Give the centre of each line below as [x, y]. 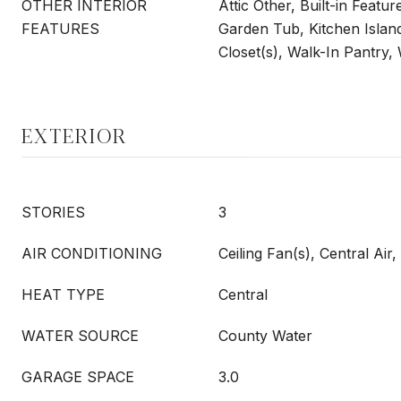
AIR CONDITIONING [92, 253]
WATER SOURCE [80, 336]
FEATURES [60, 29]
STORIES [53, 212]
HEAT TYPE [63, 294]
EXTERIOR [74, 135]
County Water [265, 336]
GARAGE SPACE [78, 377]
